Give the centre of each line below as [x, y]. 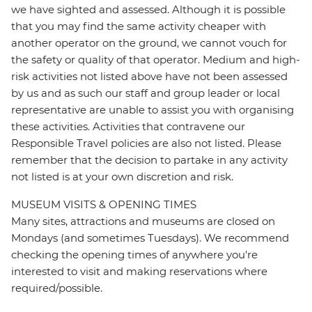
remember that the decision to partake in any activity [149, 160]
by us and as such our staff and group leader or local [146, 93]
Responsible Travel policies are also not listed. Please [146, 143]
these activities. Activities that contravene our [128, 127]
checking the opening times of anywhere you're [134, 255]
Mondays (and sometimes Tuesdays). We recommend [150, 238]
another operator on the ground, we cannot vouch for [149, 43]
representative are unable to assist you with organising [153, 110]
